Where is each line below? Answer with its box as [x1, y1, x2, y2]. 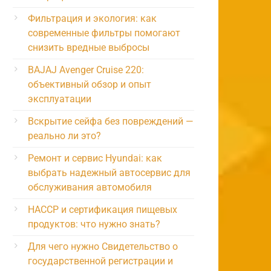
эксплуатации [28, 93, 91, 105]
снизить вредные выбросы [28, 41, 149, 53]
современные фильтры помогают [28, 27, 180, 39]
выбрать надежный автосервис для [28, 166, 191, 178]
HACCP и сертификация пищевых [28, 203, 177, 215]
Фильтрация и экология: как [28, 12, 157, 24]
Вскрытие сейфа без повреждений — [28, 115, 194, 127]
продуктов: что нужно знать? [28, 218, 160, 230]
